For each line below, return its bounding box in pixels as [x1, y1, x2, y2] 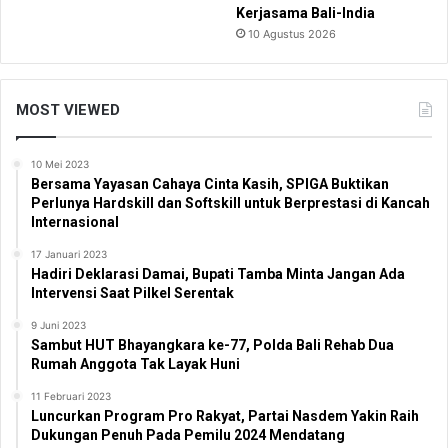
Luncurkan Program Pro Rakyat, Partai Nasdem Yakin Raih [31, 407, 419, 424]
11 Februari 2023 [31, 389, 111, 402]
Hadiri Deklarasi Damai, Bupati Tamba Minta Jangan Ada [31, 265, 405, 282]
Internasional [31, 213, 119, 230]
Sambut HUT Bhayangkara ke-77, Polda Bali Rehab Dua [31, 336, 394, 353]
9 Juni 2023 [31, 318, 86, 331]
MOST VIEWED [16, 100, 120, 119]
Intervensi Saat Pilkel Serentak [31, 284, 234, 301]
